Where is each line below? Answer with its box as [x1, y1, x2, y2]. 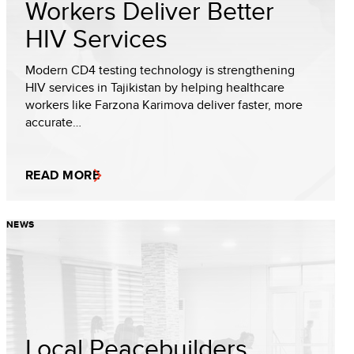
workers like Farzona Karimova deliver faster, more [25, 96, 303, 114]
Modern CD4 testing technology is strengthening [25, 61, 295, 79]
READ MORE [25, 166, 100, 184]
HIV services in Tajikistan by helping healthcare [25, 78, 284, 96]
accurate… [25, 113, 81, 131]
